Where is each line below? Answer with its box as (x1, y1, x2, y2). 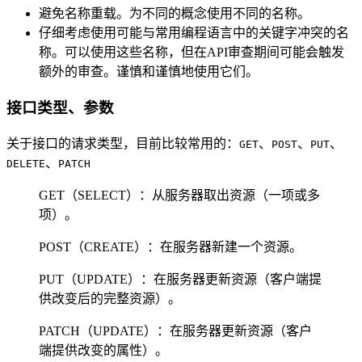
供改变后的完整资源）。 (39, 291, 181, 305)
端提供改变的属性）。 (39, 343, 168, 357)
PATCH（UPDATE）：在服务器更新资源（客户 (39, 323, 312, 338)
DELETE (6, 157, 45, 170)
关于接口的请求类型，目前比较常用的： (6, 136, 239, 150)
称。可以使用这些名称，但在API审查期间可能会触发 (39, 45, 344, 60)
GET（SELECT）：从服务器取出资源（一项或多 (39, 187, 320, 202)
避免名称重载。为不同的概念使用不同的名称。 (39, 6, 310, 21)
